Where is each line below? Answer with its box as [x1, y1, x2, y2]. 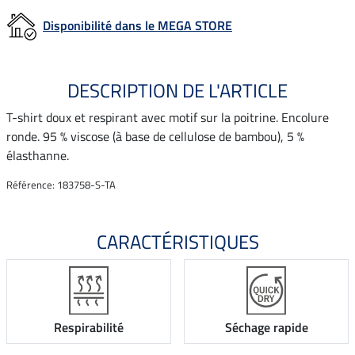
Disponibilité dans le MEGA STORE [43, 15, 232, 35]
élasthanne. [6, 145, 69, 165]
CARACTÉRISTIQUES [96, 227, 259, 256]
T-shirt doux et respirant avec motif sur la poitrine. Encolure [6, 107, 329, 127]
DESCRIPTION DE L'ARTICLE [67, 75, 288, 105]
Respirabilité [54, 318, 124, 338]
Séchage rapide [224, 318, 308, 338]
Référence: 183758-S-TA [6, 176, 116, 193]
